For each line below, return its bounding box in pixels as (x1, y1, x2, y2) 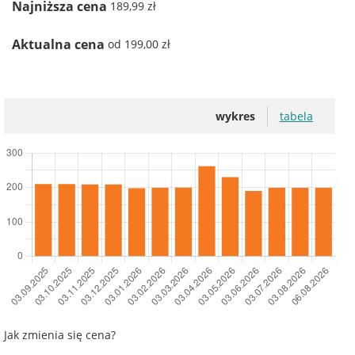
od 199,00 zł (108, 36, 170, 52)
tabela (280, 108, 313, 124)
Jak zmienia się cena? (4, 326, 116, 342)
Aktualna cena (12, 35, 108, 53)
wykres (216, 108, 255, 124)
